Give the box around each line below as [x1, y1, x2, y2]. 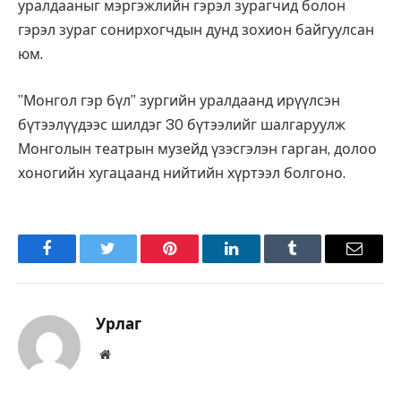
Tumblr [291, 253, 339, 270]
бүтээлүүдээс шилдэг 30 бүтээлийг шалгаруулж [18, 116, 346, 134]
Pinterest [168, 253, 226, 270]
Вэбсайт [109, 347, 153, 361]
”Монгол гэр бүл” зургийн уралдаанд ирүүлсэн [18, 92, 340, 110]
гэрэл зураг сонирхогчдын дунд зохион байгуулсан [18, 21, 374, 39]
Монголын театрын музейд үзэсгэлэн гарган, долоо [18, 141, 377, 158]
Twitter [107, 253, 154, 270]
